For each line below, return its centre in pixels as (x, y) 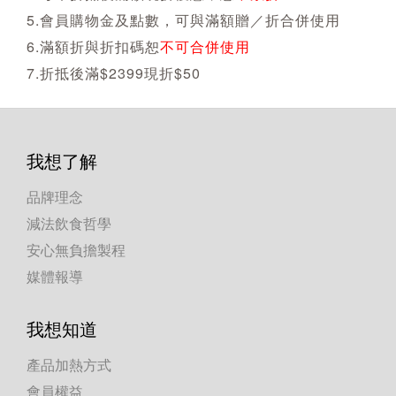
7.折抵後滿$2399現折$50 (114, 73)
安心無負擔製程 (76, 249)
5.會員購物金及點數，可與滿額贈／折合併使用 (183, 20)
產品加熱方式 (69, 364)
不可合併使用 (205, 47)
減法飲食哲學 (69, 223)
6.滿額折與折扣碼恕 (93, 47)
